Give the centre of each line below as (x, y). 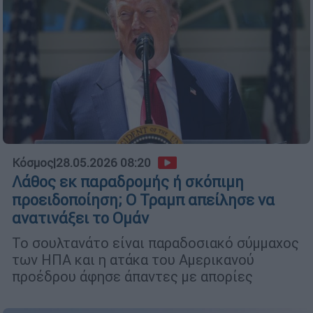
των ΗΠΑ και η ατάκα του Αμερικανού (133, 260)
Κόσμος (32, 163)
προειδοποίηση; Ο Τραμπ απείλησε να (143, 201)
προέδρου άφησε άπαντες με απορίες (132, 277)
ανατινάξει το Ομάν (80, 219)
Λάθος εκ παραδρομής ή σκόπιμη (128, 182)
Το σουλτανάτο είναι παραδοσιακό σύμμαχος (155, 243)
